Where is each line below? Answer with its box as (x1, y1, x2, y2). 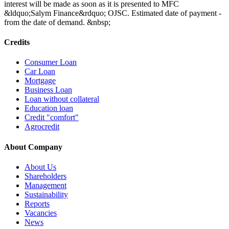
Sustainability (25, 190, 68, 199)
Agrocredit (25, 122, 59, 131)
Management (25, 180, 66, 190)
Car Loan (25, 67, 55, 76)
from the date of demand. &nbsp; (4, 17, 110, 27)
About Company (4, 142, 62, 151)
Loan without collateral (25, 95, 99, 104)
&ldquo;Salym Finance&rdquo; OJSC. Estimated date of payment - (4, 8, 221, 17)
